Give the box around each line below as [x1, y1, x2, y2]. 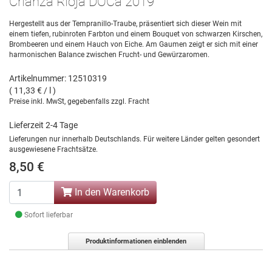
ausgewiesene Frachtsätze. [9, 145, 98, 154]
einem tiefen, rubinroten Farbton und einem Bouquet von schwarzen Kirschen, [9, 30, 262, 39]
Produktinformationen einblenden [86, 237, 186, 246]
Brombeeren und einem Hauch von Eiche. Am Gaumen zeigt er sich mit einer [9, 40, 258, 49]
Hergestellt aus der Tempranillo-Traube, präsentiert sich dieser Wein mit [9, 19, 242, 29]
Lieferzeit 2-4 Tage [9, 120, 78, 131]
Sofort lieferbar [22, 211, 73, 220]
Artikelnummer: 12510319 [9, 73, 107, 84]
